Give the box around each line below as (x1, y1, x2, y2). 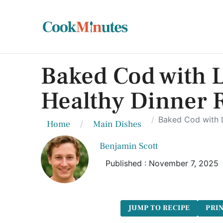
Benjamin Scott (100, 140, 158, 152)
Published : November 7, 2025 (106, 158, 219, 168)
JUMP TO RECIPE (128, 203, 190, 213)
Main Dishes (93, 118, 141, 130)
